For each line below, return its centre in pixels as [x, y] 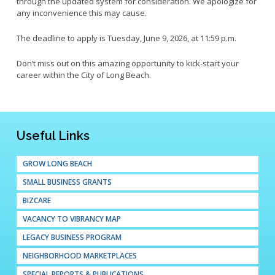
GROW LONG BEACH [57, 164]
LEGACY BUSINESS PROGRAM [72, 238]
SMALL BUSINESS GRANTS [67, 182]
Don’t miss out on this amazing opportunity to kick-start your [127, 64]
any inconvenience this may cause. [82, 13]
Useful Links [53, 136]
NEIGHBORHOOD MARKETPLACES [79, 256]
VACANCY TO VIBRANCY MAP [72, 219]
